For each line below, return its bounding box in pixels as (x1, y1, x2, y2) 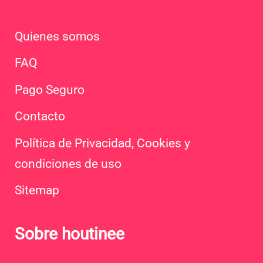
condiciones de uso (15, 156, 122, 171)
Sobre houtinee (15, 224, 124, 244)
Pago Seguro (15, 82, 85, 97)
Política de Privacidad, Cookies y (15, 136, 190, 150)
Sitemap (15, 183, 59, 197)
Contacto (15, 109, 65, 123)
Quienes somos (15, 29, 100, 43)
